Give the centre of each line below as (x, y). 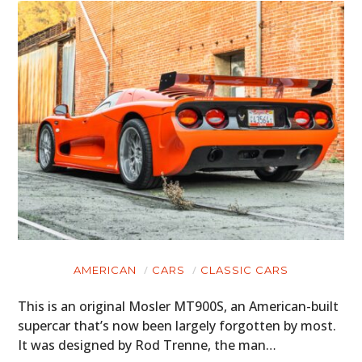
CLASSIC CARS (244, 269)
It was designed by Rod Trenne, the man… (147, 345)
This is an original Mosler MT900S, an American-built (179, 306)
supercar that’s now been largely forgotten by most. (177, 325)
